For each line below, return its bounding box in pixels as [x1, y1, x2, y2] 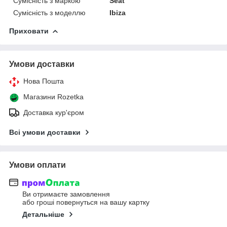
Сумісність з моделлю [13, 8, 86, 17]
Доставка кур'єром [23, 108, 84, 117]
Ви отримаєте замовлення [22, 190, 110, 199]
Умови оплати [9, 160, 66, 169]
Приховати [9, 26, 49, 35]
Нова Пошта [23, 77, 64, 85]
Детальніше [22, 210, 64, 219]
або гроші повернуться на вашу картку [22, 198, 149, 207]
